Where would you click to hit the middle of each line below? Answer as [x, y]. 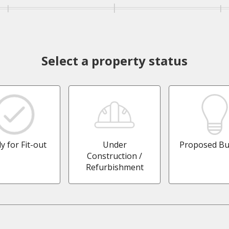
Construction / [114, 156]
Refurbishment [114, 167]
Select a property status [114, 61]
